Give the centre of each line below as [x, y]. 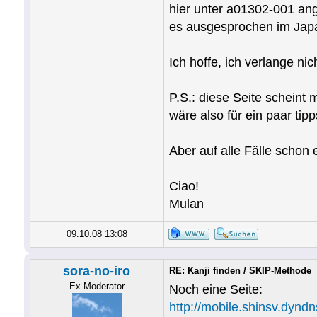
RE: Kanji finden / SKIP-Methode [240, 271]
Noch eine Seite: [215, 289]
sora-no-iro [97, 271]
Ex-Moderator [97, 286]
